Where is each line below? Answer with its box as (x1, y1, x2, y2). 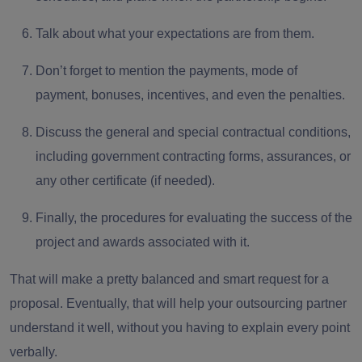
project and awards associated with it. (36, 234, 253, 249)
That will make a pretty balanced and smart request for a (10, 271, 329, 286)
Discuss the (36, 124, 106, 139)
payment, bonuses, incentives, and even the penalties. (36, 87, 348, 102)
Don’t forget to (36, 63, 119, 78)
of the (318, 210, 352, 225)
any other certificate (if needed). (36, 173, 218, 187)
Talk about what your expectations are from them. (36, 26, 318, 40)
